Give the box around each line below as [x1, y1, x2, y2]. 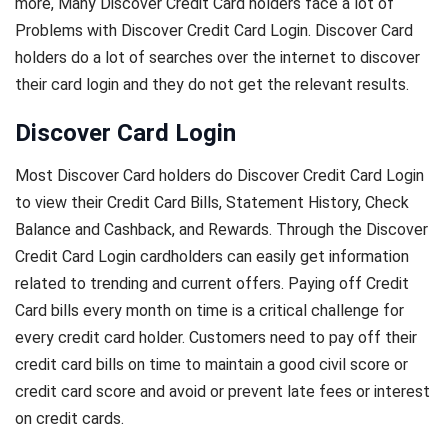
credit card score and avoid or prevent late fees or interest [15, 382, 430, 402]
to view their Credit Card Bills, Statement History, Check [15, 193, 409, 213]
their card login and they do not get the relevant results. [15, 74, 409, 94]
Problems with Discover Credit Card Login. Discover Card [15, 20, 413, 40]
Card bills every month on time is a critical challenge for [15, 301, 404, 321]
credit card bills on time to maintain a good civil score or [15, 355, 408, 375]
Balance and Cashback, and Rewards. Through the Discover [15, 220, 428, 240]
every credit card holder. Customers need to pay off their [15, 328, 417, 348]
